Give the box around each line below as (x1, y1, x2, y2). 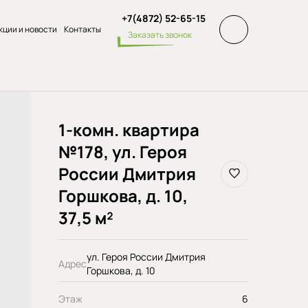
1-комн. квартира (58, 118, 199, 141)
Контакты (64, 23, 101, 35)
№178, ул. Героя (58, 140, 187, 163)
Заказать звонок (128, 29, 192, 41)
